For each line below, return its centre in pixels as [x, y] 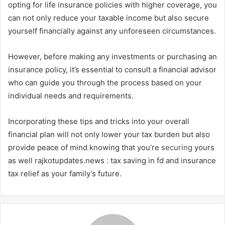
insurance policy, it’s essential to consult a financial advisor [112, 70]
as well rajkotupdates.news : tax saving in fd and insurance [112, 161]
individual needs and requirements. [71, 96]
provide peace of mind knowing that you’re [85, 148]
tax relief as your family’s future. [65, 174]
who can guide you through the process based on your [105, 83]
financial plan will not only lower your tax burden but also [109, 135]
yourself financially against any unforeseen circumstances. [112, 31]
